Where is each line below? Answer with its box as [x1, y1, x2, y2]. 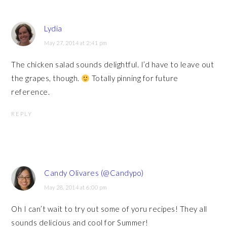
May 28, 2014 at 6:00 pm [44, 184, 107, 191]
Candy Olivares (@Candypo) [44, 168, 144, 178]
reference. [11, 87, 50, 97]
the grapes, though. [11, 73, 82, 83]
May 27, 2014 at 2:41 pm [44, 40, 107, 47]
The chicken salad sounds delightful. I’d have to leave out [11, 60, 214, 69]
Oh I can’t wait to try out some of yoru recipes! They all [11, 204, 207, 214]
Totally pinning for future [90, 73, 178, 83]
